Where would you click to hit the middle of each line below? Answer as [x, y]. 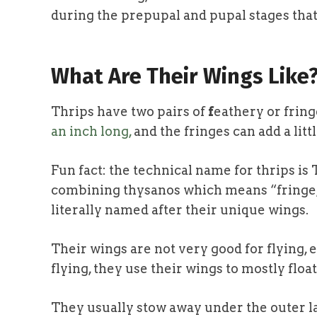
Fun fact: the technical [122, 170]
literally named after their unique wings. [180, 209]
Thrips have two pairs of [129, 111]
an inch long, [91, 131]
